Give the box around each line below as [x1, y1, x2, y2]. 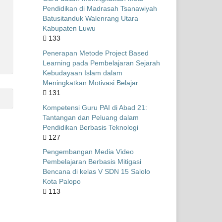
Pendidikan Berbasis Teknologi [43, 123, 138, 131]
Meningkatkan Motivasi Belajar [43, 78, 138, 87]
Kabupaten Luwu [43, 24, 96, 32]
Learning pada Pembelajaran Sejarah [43, 58, 160, 67]
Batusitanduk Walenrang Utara [43, 14, 138, 22]
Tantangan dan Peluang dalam [43, 113, 139, 121]
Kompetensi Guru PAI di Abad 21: [43, 103, 147, 111]
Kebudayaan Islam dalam [43, 68, 122, 77]
